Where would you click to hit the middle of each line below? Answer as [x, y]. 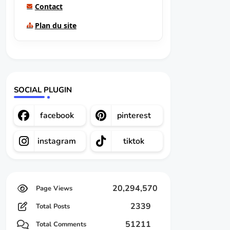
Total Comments [61, 224]
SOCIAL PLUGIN [43, 90]
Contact [49, 6]
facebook [57, 116]
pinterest [134, 116]
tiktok [134, 141]
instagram [57, 141]
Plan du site [55, 25]
